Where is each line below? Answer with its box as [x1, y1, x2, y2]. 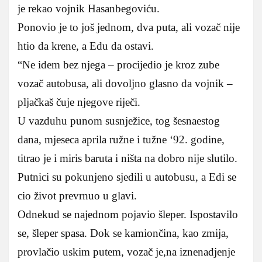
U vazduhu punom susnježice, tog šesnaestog [18, 115, 220, 127]
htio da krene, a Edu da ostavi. [18, 40, 154, 53]
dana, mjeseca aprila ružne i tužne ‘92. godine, [18, 133, 225, 146]
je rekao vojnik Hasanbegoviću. [18, 2, 160, 15]
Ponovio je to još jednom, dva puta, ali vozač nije [18, 21, 240, 34]
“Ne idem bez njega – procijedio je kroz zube [18, 58, 219, 71]
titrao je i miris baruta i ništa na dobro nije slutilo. [18, 152, 237, 165]
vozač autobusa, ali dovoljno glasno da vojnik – [18, 77, 233, 90]
